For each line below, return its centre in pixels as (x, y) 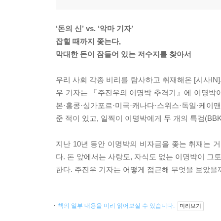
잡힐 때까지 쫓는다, (88, 41)
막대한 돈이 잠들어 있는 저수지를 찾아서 (124, 54)
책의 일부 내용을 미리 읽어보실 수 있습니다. (117, 206)
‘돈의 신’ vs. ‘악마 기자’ (94, 28)
